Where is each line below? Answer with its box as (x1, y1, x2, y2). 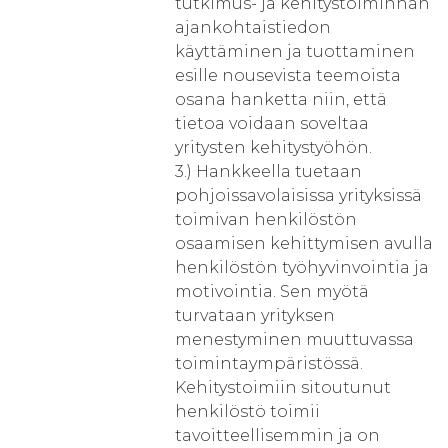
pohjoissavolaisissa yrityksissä (175, 186, 422, 205)
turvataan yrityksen (175, 306, 335, 325)
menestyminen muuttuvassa (175, 330, 414, 349)
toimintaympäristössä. (175, 354, 363, 373)
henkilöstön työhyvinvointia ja (175, 258, 429, 277)
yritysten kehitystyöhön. (175, 138, 372, 157)
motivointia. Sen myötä (175, 282, 369, 301)
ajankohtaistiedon (175, 18, 331, 37)
